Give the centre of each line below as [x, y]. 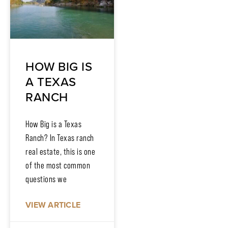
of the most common [58, 165]
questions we [46, 179]
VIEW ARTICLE [53, 205]
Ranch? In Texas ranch [60, 138]
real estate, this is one [60, 151]
